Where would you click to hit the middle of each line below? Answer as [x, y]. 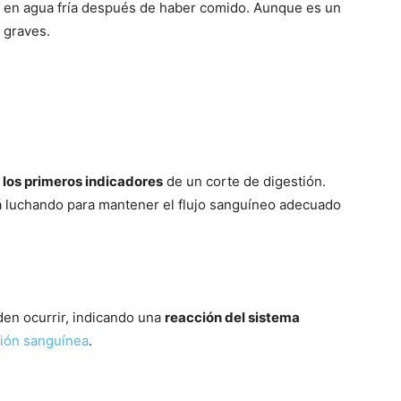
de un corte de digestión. [244, 181]
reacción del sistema [232, 317]
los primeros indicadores [83, 181]
